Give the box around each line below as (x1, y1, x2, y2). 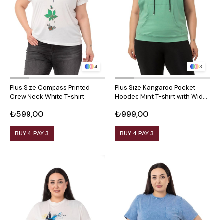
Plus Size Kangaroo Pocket (115, 83, 195, 92)
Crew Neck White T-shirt (10, 92, 84, 101)
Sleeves (115, 101, 139, 110)
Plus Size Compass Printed (10, 83, 90, 92)
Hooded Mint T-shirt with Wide (115, 92, 207, 101)
